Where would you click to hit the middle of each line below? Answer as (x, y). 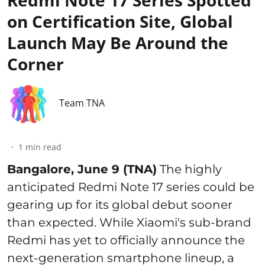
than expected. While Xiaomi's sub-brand (129, 223)
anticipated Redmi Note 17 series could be (131, 187)
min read (43, 147)
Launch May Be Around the (118, 43)
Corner (35, 64)
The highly (189, 169)
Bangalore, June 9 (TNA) (82, 169)
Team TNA (82, 103)
